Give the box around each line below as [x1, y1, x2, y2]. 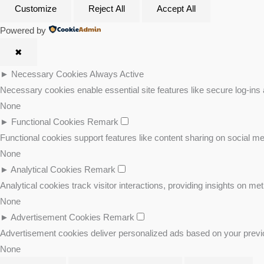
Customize [15, 3, 57, 14]
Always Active [90, 68, 144, 79]
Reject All [88, 3, 125, 14]
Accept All [157, 3, 196, 14]
